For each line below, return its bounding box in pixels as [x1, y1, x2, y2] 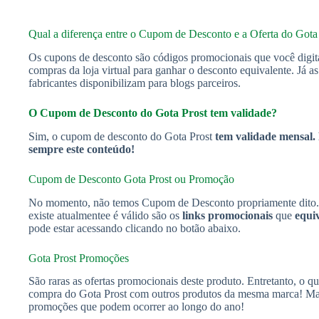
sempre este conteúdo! [28, 142, 135, 155]
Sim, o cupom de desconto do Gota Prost [28, 130, 212, 142]
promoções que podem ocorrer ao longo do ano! [28, 300, 244, 313]
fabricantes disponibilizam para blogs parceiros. [28, 76, 241, 89]
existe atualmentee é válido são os [28, 209, 182, 221]
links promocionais [182, 209, 273, 221]
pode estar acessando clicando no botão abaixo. [28, 221, 241, 234]
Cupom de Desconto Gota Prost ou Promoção [28, 172, 234, 185]
